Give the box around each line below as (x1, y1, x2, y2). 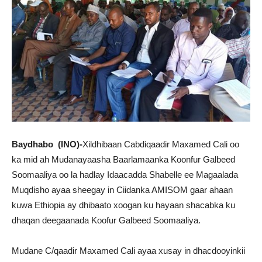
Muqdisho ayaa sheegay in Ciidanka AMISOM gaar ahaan (12, 185, 233, 195)
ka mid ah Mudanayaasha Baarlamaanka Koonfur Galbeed (12, 154, 235, 165)
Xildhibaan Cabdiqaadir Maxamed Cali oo (82, 139, 239, 150)
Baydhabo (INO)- (12, 139, 82, 150)
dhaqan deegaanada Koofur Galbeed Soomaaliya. (12, 215, 201, 226)
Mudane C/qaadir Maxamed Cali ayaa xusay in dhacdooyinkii (12, 246, 245, 256)
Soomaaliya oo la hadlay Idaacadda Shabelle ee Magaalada (12, 170, 238, 180)
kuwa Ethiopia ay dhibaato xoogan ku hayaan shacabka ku (12, 200, 235, 211)
